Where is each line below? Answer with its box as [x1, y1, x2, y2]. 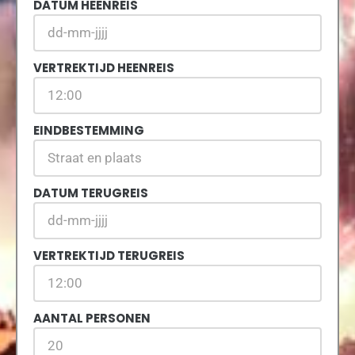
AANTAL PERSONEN [33, 310, 151, 327]
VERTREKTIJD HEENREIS [33, 59, 174, 77]
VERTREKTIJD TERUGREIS [33, 247, 185, 265]
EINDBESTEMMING [33, 122, 144, 139]
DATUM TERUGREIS [33, 185, 148, 202]
